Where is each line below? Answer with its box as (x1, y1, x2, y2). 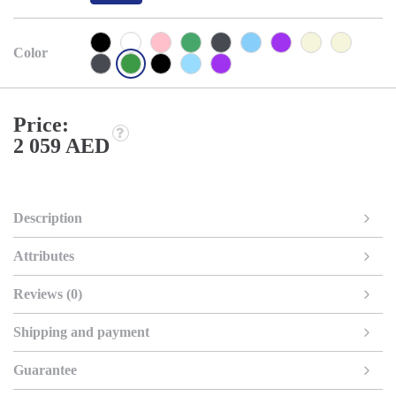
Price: (13, 112, 69, 136)
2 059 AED (13, 133, 110, 157)
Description (13, 209, 82, 225)
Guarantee (13, 362, 77, 377)
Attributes (13, 247, 74, 263)
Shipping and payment (13, 324, 149, 339)
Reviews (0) (13, 286, 82, 301)
